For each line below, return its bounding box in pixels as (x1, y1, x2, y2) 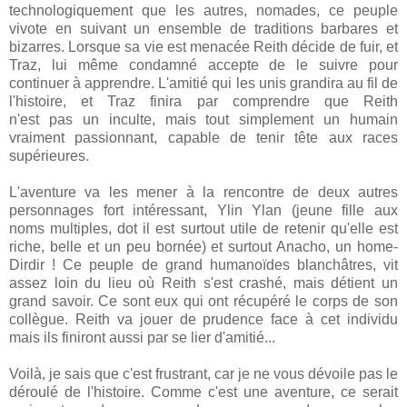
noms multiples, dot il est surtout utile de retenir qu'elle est (9, 221, 398, 237)
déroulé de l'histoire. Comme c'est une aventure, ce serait (9, 384, 398, 401)
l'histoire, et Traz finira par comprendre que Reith (9, 94, 398, 110)
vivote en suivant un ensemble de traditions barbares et (9, 21, 398, 37)
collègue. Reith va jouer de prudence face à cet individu (9, 312, 398, 328)
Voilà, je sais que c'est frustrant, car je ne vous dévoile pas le (9, 366, 398, 382)
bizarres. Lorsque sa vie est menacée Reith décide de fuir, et (9, 39, 398, 55)
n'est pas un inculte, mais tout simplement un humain (9, 112, 398, 128)
